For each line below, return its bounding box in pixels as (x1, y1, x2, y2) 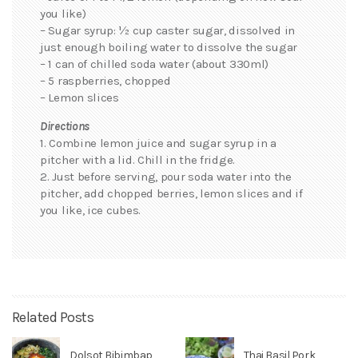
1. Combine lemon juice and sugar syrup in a (40, 135, 277, 150)
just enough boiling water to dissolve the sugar (40, 39, 297, 54)
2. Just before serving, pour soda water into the (40, 169, 292, 184)
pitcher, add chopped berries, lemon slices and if (40, 185, 303, 201)
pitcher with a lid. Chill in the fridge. (40, 152, 235, 167)
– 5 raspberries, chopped (40, 73, 171, 88)
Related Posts (12, 308, 93, 326)
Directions (40, 118, 89, 133)
